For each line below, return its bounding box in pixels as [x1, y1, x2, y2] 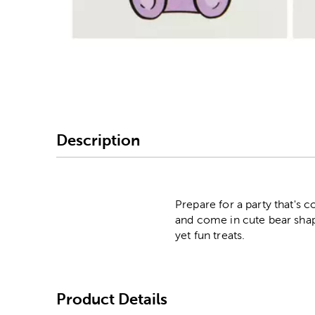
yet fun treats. [175, 229, 245, 242]
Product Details [56, 290, 167, 308]
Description [56, 131, 140, 149]
